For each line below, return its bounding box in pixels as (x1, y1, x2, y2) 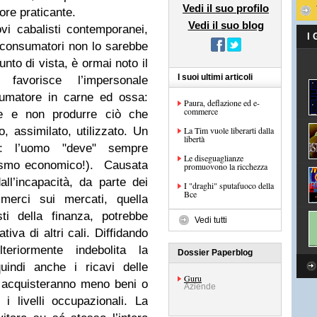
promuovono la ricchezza (184, 161, 267, 172)
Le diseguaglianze (184, 152, 243, 163)
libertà (184, 133, 204, 144)
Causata (104, 158, 149, 172)
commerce (184, 105, 218, 117)
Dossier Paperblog (178, 248, 253, 258)
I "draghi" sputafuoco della (184, 180, 274, 191)
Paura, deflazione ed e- (184, 97, 260, 108)
